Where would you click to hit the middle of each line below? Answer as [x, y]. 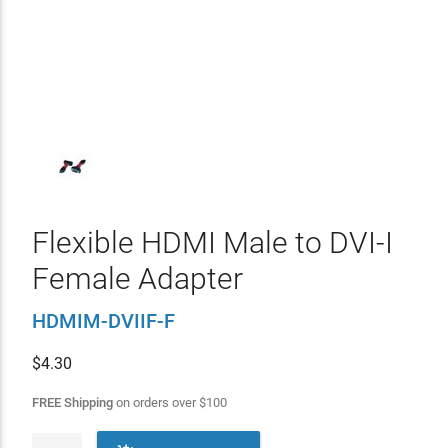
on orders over [155, 402]
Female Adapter [137, 278]
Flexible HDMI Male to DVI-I [212, 242]
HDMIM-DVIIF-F [103, 321]
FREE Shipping [72, 402]
